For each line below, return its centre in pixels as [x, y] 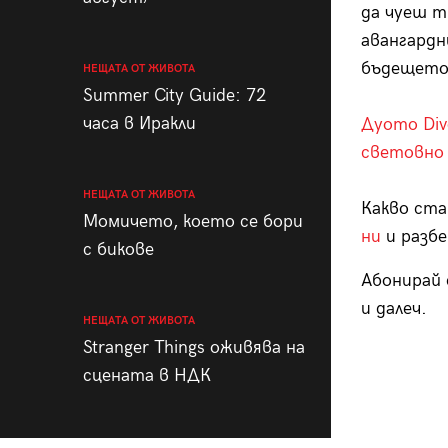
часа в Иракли [139, 123]
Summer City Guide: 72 [174, 95]
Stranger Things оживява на [193, 347]
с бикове [118, 249]
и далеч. [394, 308]
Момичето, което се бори [192, 221]
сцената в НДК [146, 375]
